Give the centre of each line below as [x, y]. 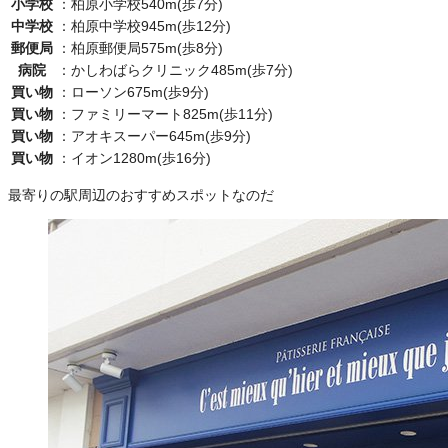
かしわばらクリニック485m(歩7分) [182, 70]
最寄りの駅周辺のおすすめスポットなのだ [141, 195]
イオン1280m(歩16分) [141, 158]
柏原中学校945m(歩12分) [151, 26]
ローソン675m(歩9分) [140, 92]
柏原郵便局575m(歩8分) [147, 48]
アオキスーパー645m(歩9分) [161, 136]
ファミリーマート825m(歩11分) [172, 114]
